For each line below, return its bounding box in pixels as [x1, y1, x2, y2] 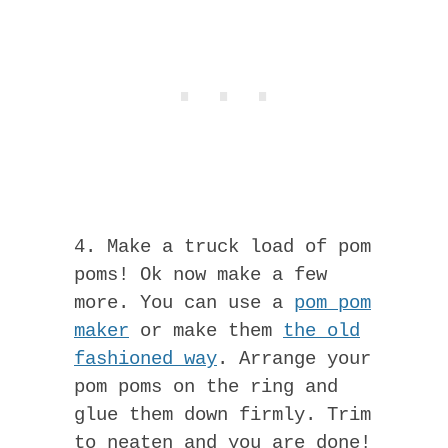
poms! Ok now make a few [74, 263, 327, 286]
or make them [129, 319, 283, 342]
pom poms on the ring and [74, 375, 338, 398]
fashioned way [74, 347, 217, 370]
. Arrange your [217, 347, 371, 370]
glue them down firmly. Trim [74, 403, 371, 426]
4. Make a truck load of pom [74, 235, 371, 258]
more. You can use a [74, 291, 294, 314]
